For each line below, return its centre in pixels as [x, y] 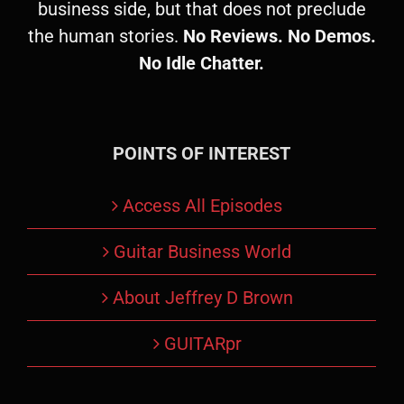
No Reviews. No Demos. [279, 36]
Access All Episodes [202, 206]
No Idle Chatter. [202, 63]
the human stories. [105, 36]
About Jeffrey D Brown [202, 298]
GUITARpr [202, 344]
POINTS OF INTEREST [202, 153]
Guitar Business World [202, 252]
